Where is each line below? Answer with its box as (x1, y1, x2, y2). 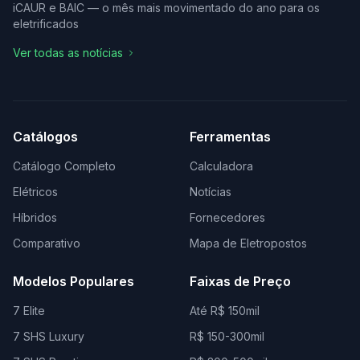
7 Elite (13, 304, 45, 318)
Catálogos (13, 129, 78, 145)
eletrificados (13, 17, 79, 31)
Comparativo (13, 236, 80, 251)
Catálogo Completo (13, 159, 116, 174)
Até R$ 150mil (190, 304, 260, 318)
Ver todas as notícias (13, 46, 123, 60)
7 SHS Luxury (13, 329, 84, 344)
